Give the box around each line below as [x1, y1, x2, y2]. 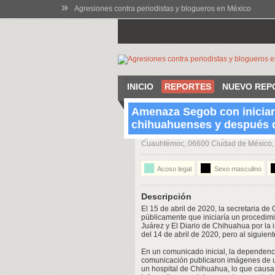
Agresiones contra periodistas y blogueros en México [74, 4, 251, 13]
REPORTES [165, 82, 211, 91]
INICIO [127, 82, 153, 91]
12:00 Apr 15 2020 [152, 131, 215, 139]
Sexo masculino [212, 165, 261, 172]
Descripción [141, 192, 192, 201]
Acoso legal [156, 165, 192, 172]
